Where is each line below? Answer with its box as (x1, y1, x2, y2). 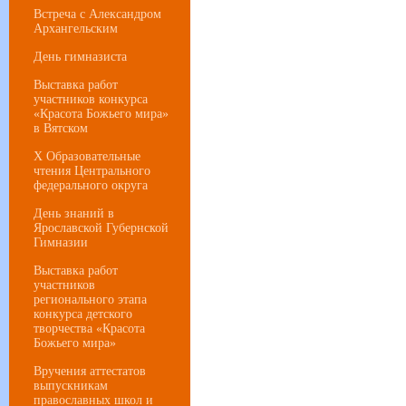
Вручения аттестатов (34, 363, 146, 378)
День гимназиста (34, 49, 127, 63)
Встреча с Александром (34, 6, 161, 21)
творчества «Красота (34, 321, 145, 335)
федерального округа (34, 178, 148, 192)
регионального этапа (34, 292, 147, 306)
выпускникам (34, 378, 108, 392)
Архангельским (34, 21, 118, 35)
